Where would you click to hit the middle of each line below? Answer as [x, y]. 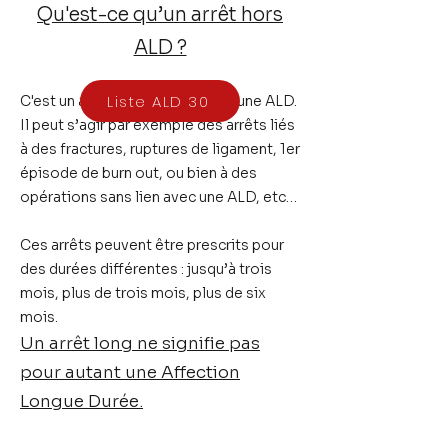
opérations [60, 197]
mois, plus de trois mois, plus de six [143, 293]
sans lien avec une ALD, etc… [198, 197]
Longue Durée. [81, 401]
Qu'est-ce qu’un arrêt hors [160, 15]
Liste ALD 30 [158, 101]
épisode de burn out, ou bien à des [138, 173]
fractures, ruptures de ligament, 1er [178, 149]
